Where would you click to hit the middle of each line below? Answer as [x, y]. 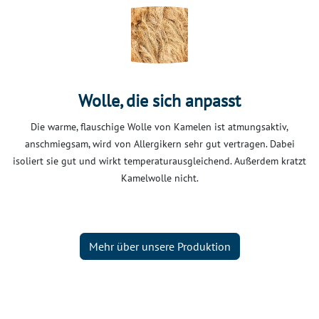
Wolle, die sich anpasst [159, 101]
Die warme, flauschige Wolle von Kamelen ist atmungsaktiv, [159, 127]
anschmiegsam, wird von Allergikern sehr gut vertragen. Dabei [159, 144]
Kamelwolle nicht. [159, 178]
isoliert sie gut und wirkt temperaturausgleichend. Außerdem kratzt [159, 161]
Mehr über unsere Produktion [159, 246]
